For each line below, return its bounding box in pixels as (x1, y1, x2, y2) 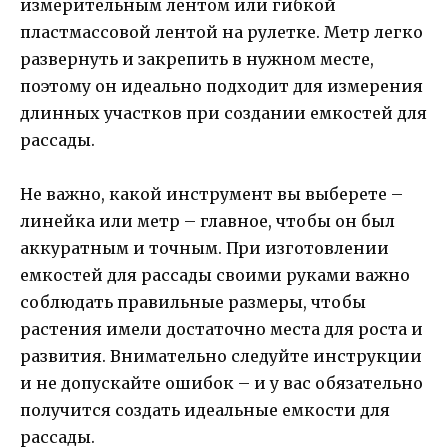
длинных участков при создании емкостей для (20, 102, 427, 123)
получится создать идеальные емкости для (20, 399, 390, 420)
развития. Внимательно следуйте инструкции (20, 345, 422, 366)
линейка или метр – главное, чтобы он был (20, 210, 395, 231)
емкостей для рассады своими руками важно (20, 264, 410, 285)
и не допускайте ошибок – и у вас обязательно (20, 372, 423, 393)
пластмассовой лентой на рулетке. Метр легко (20, 21, 423, 42)
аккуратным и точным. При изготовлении (20, 237, 389, 258)
